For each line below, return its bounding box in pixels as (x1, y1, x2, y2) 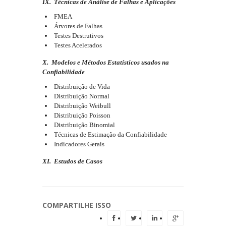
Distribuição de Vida (52, 83, 110, 90)
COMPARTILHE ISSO (42, 200, 111, 210)
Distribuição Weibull (52, 102, 111, 109)
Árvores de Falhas (52, 22, 102, 30)
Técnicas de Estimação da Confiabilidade (52, 131, 167, 138)
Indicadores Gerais (52, 140, 104, 148)
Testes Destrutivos (52, 32, 103, 39)
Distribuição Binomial (52, 121, 115, 129)
